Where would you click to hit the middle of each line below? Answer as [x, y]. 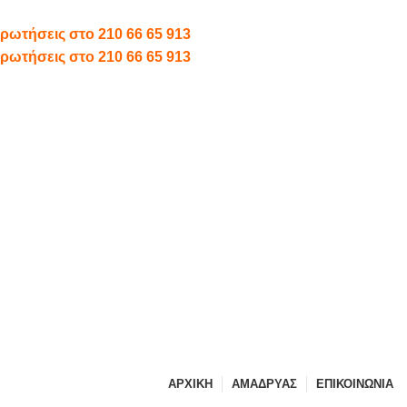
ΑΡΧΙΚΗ [190, 384]
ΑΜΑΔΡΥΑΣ [264, 384]
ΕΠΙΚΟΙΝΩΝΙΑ [355, 384]
